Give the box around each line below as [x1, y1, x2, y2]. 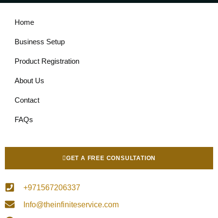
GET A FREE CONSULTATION [66, 154, 156, 162]
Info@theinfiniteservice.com [23, 200, 119, 209]
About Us [15, 76, 44, 85]
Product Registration [15, 56, 79, 65]
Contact [15, 95, 39, 104]
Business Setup [15, 37, 65, 46]
